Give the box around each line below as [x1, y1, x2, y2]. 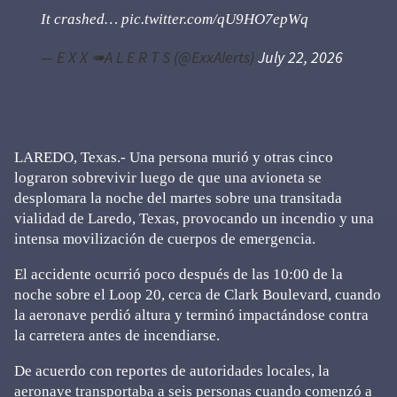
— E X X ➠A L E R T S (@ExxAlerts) [41, 46, 258, 67]
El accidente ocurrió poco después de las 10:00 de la [14, 265, 343, 283]
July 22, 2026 [258, 46, 343, 67]
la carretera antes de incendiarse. [14, 326, 220, 344]
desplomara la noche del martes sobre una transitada [14, 189, 342, 206]
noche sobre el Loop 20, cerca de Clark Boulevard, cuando [14, 285, 381, 303]
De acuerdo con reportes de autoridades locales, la [14, 362, 330, 379]
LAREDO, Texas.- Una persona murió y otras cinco [14, 148, 333, 166]
